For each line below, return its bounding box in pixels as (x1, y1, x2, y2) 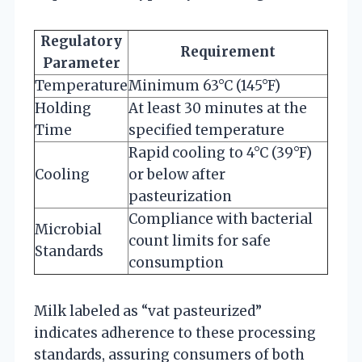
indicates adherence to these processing (34, 323, 316, 342)
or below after (128, 165, 225, 183)
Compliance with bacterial (128, 209, 313, 228)
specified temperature (128, 120, 284, 139)
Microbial (35, 220, 102, 238)
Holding (35, 99, 91, 117)
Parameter (42, 53, 120, 72)
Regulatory (40, 32, 122, 50)
